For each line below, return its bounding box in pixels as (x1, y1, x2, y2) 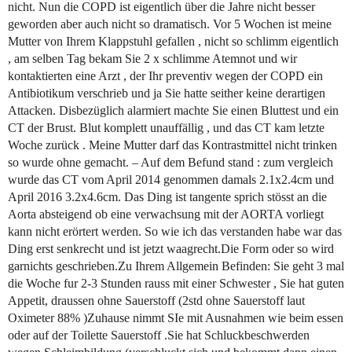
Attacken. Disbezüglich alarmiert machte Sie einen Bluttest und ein (8, 104, 339, 118)
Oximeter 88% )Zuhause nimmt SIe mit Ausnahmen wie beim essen (8, 311, 343, 325)
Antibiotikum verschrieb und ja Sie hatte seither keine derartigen (8, 86, 325, 101)
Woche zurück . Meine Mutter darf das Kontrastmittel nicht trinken (8, 138, 337, 152)
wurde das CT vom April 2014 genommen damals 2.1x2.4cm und (8, 173, 334, 187)
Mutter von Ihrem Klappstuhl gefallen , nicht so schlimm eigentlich (8, 35, 339, 49)
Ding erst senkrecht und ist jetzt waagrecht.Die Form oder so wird (8, 242, 334, 256)
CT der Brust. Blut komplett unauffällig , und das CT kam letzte (8, 121, 324, 135)
